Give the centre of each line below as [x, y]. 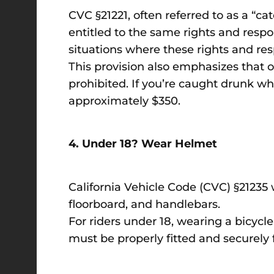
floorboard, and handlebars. [144, 204]
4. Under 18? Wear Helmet [143, 144]
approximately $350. [126, 101]
